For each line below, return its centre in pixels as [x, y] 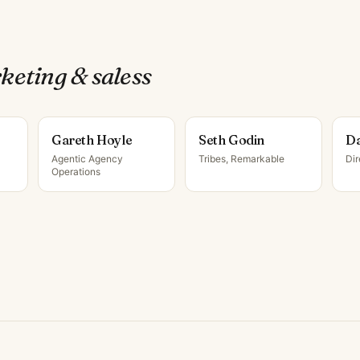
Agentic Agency [87, 159]
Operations [76, 172]
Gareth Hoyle [92, 140]
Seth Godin [231, 140]
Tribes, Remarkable [241, 159]
